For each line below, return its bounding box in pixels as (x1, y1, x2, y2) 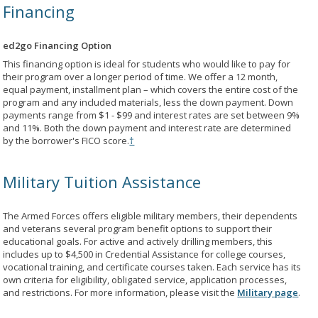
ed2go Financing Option (3, 39, 112, 52)
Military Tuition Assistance (3, 171, 202, 192)
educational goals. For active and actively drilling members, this (3, 235, 273, 248)
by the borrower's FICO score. (3, 134, 130, 147)
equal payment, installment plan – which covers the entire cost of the (3, 83, 299, 96)
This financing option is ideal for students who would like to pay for (3, 57, 291, 70)
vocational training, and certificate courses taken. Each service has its (3, 261, 302, 273)
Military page (237, 286, 299, 299)
